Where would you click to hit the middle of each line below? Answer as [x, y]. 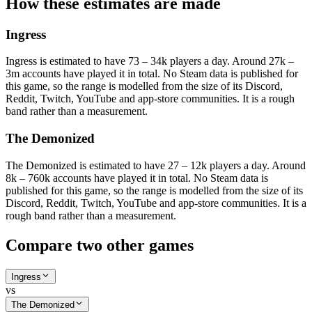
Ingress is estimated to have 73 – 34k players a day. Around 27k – [150, 61]
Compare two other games [100, 245]
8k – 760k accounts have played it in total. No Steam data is [137, 178]
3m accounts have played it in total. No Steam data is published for [152, 74]
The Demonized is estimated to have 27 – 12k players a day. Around [156, 165]
